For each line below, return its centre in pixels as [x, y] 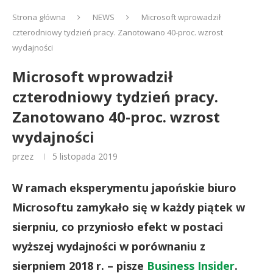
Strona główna [39, 17]
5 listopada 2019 [85, 156]
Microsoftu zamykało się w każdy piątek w [129, 207]
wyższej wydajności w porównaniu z [109, 246]
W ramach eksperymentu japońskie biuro [124, 188]
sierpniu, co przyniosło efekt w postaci [118, 227]
